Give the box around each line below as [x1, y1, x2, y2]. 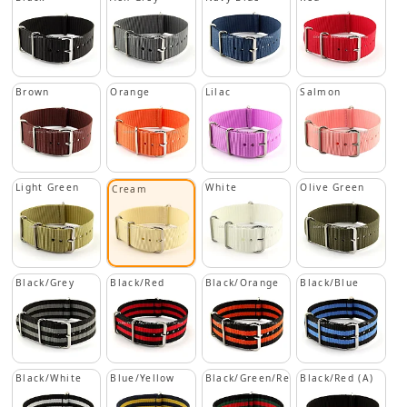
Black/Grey [15, 276, 74, 290]
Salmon [300, 85, 342, 99]
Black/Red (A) [300, 371, 374, 384]
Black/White [15, 371, 83, 384]
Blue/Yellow [110, 371, 175, 384]
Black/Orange [204, 276, 280, 290]
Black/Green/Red [204, 371, 297, 384]
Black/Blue [300, 276, 360, 290]
